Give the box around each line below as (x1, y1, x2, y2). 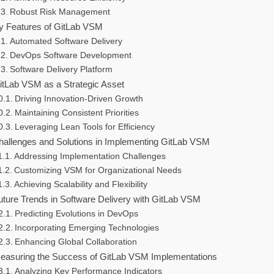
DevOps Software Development (9, 51, 131, 61)
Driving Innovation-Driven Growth (14, 94, 143, 104)
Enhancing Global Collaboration (14, 237, 137, 247)
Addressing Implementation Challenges (13, 152, 166, 161)
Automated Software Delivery (9, 37, 122, 46)
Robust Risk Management (9, 7, 110, 17)
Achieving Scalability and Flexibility (13, 180, 147, 190)
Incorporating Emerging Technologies (14, 223, 159, 233)
